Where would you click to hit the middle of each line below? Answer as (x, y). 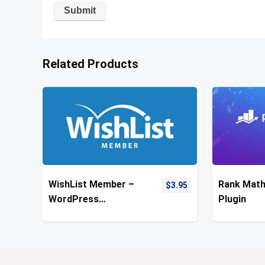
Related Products (91, 64)
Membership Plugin (91, 214)
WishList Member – (92, 184)
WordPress (74, 199)
